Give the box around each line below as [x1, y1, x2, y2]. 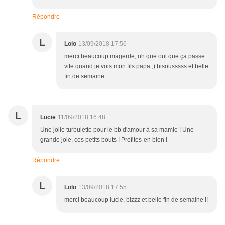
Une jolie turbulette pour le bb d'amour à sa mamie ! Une [40, 126, 194, 134]
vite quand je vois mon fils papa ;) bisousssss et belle [64, 63, 208, 70]
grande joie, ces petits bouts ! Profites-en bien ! [40, 136, 167, 144]
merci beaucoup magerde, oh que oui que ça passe [64, 53, 205, 60]
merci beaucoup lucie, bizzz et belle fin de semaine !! [64, 196, 208, 204]
